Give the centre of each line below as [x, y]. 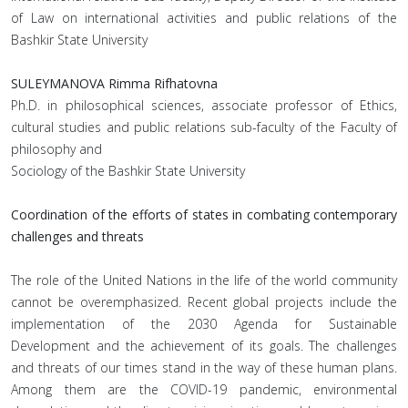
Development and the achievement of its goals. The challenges [204, 346]
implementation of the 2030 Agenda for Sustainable [204, 324]
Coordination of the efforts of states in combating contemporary [204, 214]
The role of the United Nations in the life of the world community [204, 280]
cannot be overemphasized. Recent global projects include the [204, 302]
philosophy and [56, 149]
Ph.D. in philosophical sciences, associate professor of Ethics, [204, 105]
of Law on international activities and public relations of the [204, 18]
